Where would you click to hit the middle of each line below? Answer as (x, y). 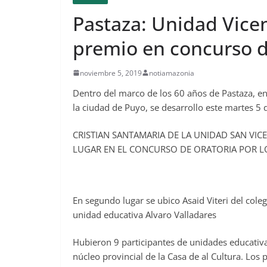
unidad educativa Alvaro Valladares (145, 214)
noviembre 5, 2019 (111, 73)
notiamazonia (172, 73)
